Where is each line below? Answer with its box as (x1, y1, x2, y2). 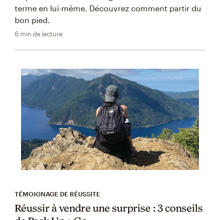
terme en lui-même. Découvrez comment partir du (15, 3, 201, 13)
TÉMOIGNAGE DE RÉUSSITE (15, 190, 100, 198)
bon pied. (15, 15, 50, 25)
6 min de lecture (15, 29, 62, 38)
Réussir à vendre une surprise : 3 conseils (15, 202, 203, 214)
